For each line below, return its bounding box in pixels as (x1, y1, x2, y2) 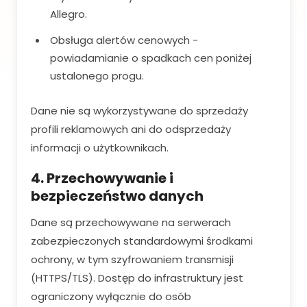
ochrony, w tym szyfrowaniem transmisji (31, 252, 234, 267)
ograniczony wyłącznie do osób (31, 289, 191, 304)
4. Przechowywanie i (31, 169, 173, 188)
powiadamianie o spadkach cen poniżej (50, 51, 251, 65)
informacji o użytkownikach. (31, 140, 169, 155)
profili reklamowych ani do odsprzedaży (31, 122, 231, 136)
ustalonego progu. (50, 69, 144, 83)
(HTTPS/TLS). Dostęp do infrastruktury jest (31, 271, 243, 285)
